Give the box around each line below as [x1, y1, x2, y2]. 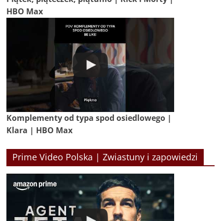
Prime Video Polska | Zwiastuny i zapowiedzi [12, 151, 198, 163]
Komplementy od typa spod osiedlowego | [6, 112, 172, 124]
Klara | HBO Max [6, 125, 73, 136]
